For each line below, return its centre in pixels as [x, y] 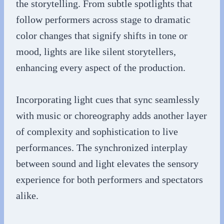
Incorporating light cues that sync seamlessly [108, 99]
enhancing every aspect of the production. [101, 67]
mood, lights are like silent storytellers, [96, 51]
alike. [27, 195]
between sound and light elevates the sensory [107, 163]
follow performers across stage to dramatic [103, 19]
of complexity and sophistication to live [97, 131]
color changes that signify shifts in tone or [102, 35]
